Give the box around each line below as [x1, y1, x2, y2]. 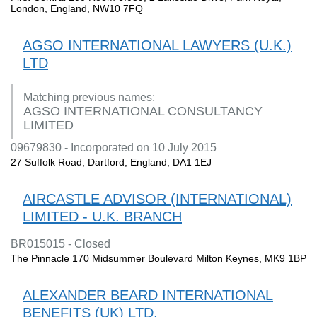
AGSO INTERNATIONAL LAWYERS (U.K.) [23, 37, 292, 53]
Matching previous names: [23, 91, 155, 103]
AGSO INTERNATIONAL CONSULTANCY [23, 103, 263, 118]
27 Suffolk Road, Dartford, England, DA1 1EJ [11, 156, 212, 168]
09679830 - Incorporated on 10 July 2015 [11, 141, 217, 154]
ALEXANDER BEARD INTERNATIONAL [23, 287, 273, 303]
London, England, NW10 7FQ [11, 2, 143, 14]
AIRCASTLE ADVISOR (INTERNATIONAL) [23, 190, 292, 207]
